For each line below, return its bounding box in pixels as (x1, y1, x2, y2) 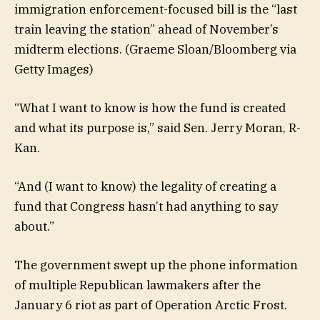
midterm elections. (14, 41, 122, 57)
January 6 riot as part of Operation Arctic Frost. (14, 297, 287, 314)
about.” (14, 218, 57, 234)
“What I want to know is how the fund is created (14, 99, 286, 116)
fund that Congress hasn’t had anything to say (14, 198, 278, 214)
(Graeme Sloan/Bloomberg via (125, 41, 296, 57)
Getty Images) (14, 61, 94, 77)
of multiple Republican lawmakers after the (14, 277, 261, 294)
